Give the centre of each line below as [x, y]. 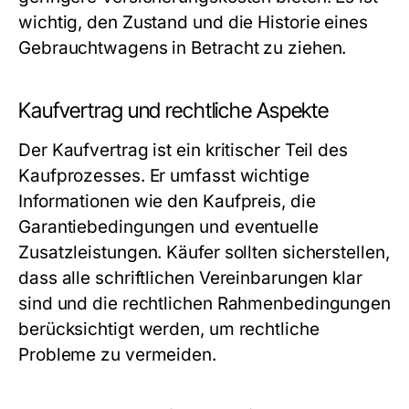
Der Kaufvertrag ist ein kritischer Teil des [183, 151]
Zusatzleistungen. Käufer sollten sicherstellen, [204, 253]
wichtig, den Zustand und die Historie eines [193, 23]
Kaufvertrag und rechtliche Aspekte [174, 111]
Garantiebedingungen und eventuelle [168, 227]
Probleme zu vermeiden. [117, 355]
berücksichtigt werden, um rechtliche [169, 330]
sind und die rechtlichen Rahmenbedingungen [205, 304]
